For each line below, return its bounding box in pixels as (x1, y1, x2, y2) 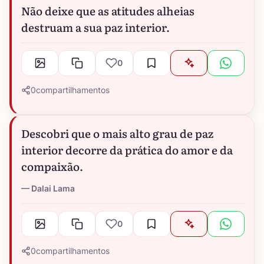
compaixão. (21, 158, 83, 175)
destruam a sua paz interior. (21, 19, 170, 36)
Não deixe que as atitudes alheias (21, 2, 194, 19)
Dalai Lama (31, 183, 75, 194)
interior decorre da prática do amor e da (21, 141, 233, 159)
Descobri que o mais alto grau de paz (21, 125, 213, 142)
